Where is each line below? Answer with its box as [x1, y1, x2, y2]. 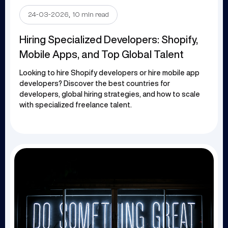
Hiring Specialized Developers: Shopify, [19, 34, 198, 45]
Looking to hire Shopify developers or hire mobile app [19, 69, 199, 77]
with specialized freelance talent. [19, 101, 132, 109]
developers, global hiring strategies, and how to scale [19, 91, 200, 98]
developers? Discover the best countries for [19, 80, 170, 88]
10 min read [73, 11, 109, 19]
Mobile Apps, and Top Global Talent [19, 49, 184, 60]
